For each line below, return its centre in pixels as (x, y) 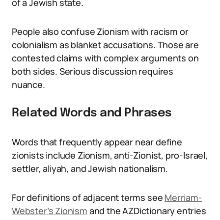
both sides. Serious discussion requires (93, 71)
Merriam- (183, 197)
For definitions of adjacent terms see (88, 197)
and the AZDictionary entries (147, 211)
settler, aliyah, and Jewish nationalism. (90, 168)
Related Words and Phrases (92, 113)
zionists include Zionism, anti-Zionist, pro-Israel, (110, 155)
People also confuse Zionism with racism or (100, 31)
